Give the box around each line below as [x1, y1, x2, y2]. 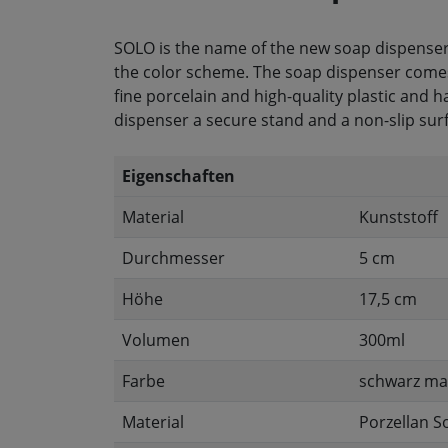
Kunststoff [359, 206, 438, 228]
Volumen [122, 329, 190, 351]
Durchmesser [122, 247, 225, 269]
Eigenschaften [122, 165, 235, 187]
